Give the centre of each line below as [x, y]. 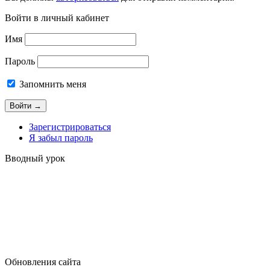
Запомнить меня [52, 84]
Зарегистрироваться [70, 127]
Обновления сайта [43, 262]
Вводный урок [35, 158]
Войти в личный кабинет [57, 18]
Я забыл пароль [61, 138]
